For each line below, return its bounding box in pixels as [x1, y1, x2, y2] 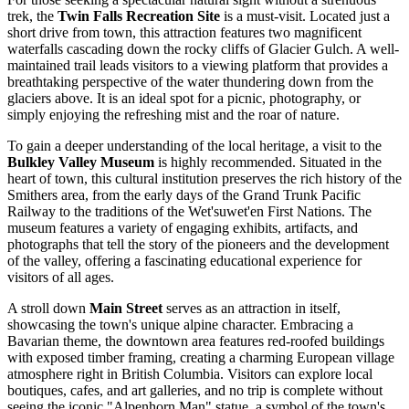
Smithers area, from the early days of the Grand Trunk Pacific [7, 187, 361, 204]
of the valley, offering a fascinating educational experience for [7, 253, 362, 269]
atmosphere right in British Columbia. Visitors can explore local [7, 366, 372, 383]
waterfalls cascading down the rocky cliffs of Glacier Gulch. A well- [7, 41, 399, 58]
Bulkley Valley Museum [7, 154, 154, 171]
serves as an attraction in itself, [163, 300, 341, 317]
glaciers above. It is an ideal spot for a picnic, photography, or [7, 90, 361, 107]
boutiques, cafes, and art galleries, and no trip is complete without [7, 383, 383, 399]
